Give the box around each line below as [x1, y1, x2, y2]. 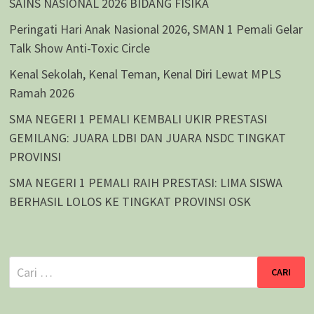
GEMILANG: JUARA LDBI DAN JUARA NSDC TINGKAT [8, 129, 286, 146]
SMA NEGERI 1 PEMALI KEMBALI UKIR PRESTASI [8, 110, 267, 127]
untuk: [8, 275, 41, 292]
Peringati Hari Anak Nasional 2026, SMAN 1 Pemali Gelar [8, 20, 303, 37]
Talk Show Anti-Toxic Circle [8, 39, 150, 56]
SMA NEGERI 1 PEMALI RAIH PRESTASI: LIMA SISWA [8, 174, 282, 191]
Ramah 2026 [8, 84, 74, 101]
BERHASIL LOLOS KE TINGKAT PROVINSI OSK [8, 193, 251, 210]
